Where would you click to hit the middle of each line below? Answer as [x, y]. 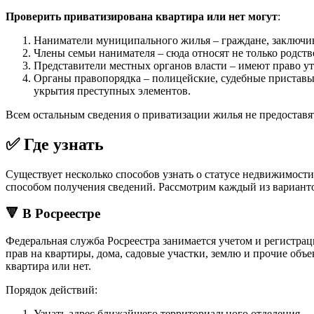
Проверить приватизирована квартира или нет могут [142, 16]
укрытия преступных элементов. [112, 90]
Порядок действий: [52, 289]
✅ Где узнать [55, 144]
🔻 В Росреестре [53, 214]
